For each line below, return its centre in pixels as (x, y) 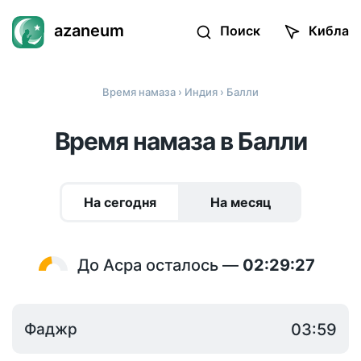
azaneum (89, 31)
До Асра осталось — (160, 265)
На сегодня (120, 202)
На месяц (241, 202)
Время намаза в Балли (180, 141)
